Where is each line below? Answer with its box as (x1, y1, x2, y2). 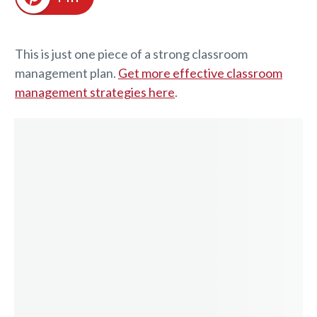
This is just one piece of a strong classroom (15, 45, 248, 62)
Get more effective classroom (118, 64, 282, 81)
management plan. (15, 64, 118, 81)
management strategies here (15, 83, 175, 100)
